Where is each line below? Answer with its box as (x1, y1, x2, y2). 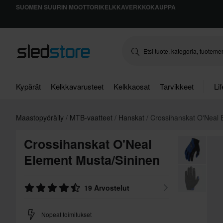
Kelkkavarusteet (51, 81, 104, 92)
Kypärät (16, 81, 41, 92)
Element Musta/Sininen (24, 151, 160, 169)
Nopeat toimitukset (41, 210, 92, 219)
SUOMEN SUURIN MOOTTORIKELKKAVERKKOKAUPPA (16, 2, 176, 11)
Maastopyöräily (16, 112, 66, 122)
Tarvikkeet (160, 81, 194, 92)
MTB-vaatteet (70, 112, 114, 122)
